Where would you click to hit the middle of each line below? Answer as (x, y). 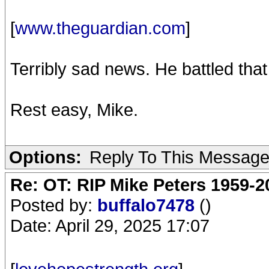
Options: (45, 157)
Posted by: (54, 205)
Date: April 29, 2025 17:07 (110, 225)
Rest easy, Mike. (74, 110)
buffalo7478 (148, 205)
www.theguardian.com (100, 28)
